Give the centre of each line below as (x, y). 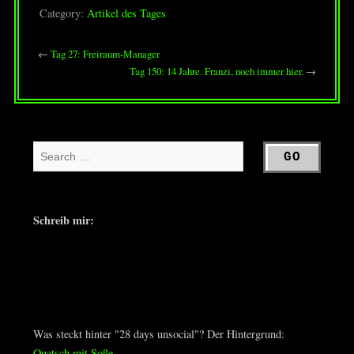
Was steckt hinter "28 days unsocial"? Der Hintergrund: (158, 334)
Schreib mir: (63, 220)
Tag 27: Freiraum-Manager (105, 54)
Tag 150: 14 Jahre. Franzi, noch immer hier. (217, 71)
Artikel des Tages (126, 13)
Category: (63, 13)
